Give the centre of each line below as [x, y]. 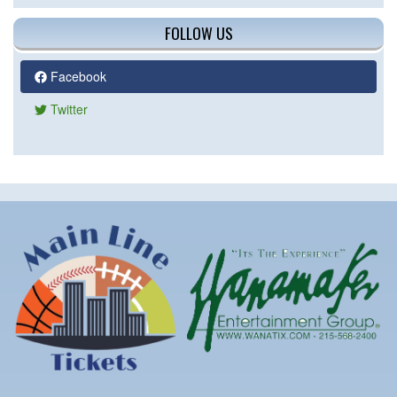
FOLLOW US [198, 33]
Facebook [77, 77]
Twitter [67, 109]
